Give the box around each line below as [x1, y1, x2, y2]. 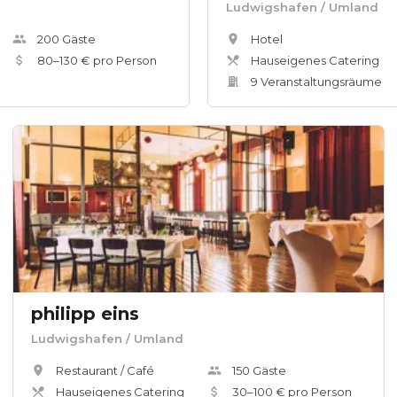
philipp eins [31, 303, 139, 325]
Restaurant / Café [56, 363, 154, 378]
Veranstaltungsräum [258, 74, 374, 90]
